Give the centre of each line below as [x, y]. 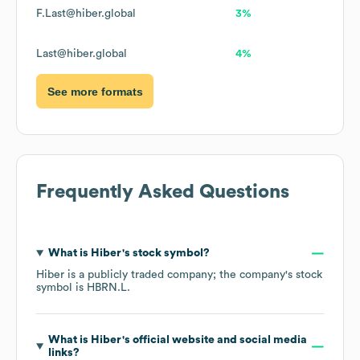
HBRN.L [107, 288]
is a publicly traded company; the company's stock [193, 275]
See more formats [95, 91]
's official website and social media [214, 340]
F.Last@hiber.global [86, 14]
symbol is [61, 288]
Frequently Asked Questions [163, 192]
